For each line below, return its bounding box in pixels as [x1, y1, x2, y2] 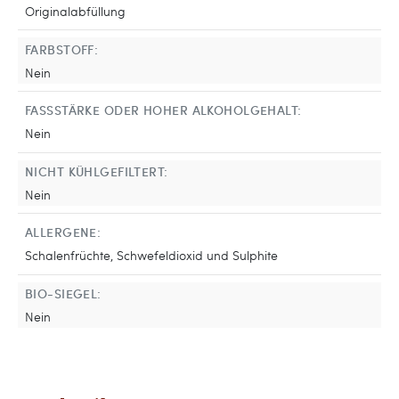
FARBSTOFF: [25, 39, 99, 58]
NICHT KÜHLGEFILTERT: [25, 161, 168, 180]
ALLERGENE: [25, 223, 102, 241]
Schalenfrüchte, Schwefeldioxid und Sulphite [25, 246, 278, 265]
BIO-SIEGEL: [25, 284, 102, 303]
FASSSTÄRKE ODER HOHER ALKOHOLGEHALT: [25, 101, 302, 119]
